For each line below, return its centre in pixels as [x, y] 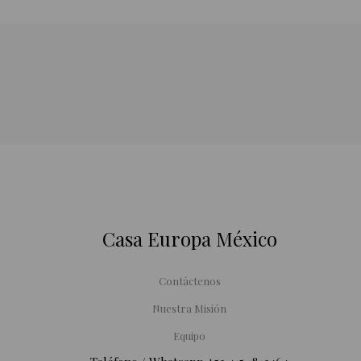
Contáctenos [189, 281]
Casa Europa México [189, 239]
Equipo [190, 336]
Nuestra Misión [190, 309]
